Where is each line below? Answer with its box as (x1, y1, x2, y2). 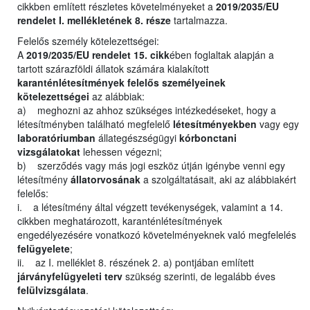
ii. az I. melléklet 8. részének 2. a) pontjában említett (17, 255, 254, 270)
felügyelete (17, 241, 70, 256)
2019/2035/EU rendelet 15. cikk (26, 48, 170, 62)
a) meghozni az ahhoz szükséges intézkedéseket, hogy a (17, 103, 276, 118)
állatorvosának (71, 172, 140, 187)
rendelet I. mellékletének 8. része (17, 13, 171, 28)
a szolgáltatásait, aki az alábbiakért (140, 172, 296, 187)
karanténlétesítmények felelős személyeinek (17, 75, 226, 90)
